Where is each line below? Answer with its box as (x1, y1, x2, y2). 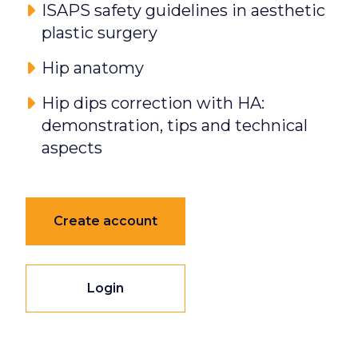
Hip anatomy (42, 58, 144, 78)
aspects (42, 137, 102, 157)
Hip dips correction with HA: (42, 93, 265, 113)
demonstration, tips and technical (42, 115, 308, 135)
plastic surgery (42, 22, 157, 42)
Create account (54, 213, 157, 229)
